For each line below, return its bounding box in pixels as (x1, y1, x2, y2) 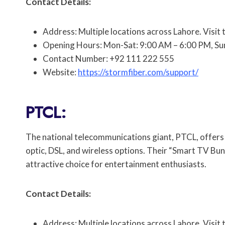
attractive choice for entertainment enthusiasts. (26, 159, 206, 170)
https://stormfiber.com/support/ (78, 67, 198, 78)
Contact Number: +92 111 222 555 (43, 53, 174, 64)
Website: (43, 67, 78, 78)
